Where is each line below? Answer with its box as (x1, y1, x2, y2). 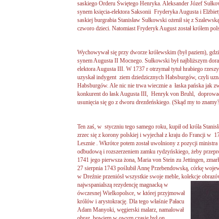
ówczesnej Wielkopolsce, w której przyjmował (77, 189, 185, 197)
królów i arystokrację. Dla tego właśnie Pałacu (77, 197, 184, 205)
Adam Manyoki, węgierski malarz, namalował (77, 206, 184, 213)
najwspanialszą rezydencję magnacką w (77, 181, 168, 188)
